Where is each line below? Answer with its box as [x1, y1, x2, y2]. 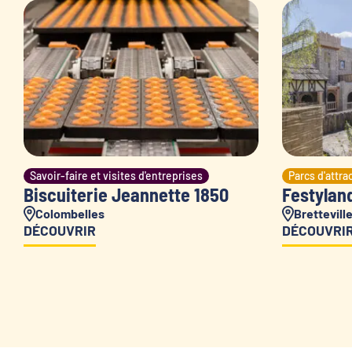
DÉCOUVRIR [24, 222, 96, 240]
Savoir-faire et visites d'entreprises [30, 169, 203, 183]
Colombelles [35, 206, 104, 222]
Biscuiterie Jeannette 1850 [24, 183, 229, 207]
